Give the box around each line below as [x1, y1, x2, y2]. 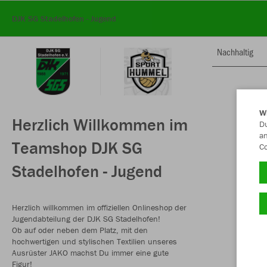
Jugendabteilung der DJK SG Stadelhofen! [12, 213, 160, 224]
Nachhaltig [217, 45, 253, 58]
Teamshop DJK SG [12, 138, 142, 158]
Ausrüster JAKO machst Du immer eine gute [12, 247, 169, 258]
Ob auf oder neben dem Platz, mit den [12, 225, 148, 235]
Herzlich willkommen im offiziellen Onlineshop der [12, 202, 187, 213]
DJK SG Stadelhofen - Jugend [12, 13, 116, 24]
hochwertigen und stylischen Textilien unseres [12, 236, 177, 247]
